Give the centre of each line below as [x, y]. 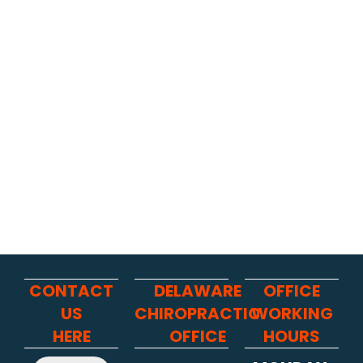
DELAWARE [198, 291]
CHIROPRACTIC [198, 314]
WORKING [292, 314]
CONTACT [72, 291]
